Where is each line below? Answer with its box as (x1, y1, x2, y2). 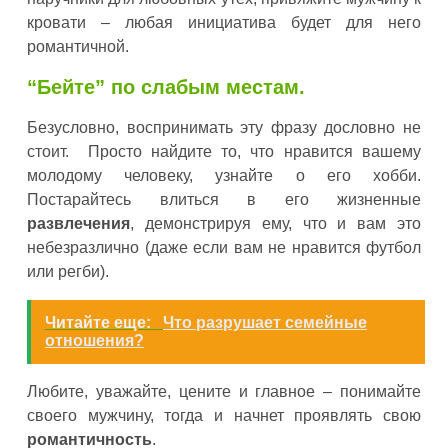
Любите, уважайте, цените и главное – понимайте (27, 382, 421, 400)
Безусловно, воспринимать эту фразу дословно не (27, 118, 421, 136)
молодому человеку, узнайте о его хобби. (27, 166, 421, 184)
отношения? (45, 331, 144, 349)
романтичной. (27, 38, 129, 56)
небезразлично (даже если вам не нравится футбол (27, 238, 421, 256)
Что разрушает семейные (163, 313, 367, 331)
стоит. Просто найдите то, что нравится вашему (27, 142, 421, 160)
